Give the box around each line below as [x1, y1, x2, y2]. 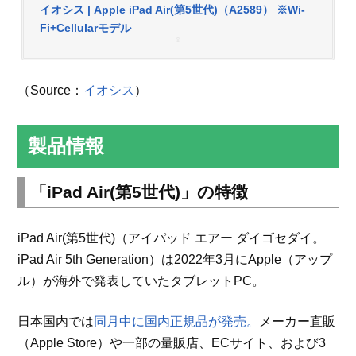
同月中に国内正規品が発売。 [94, 315, 260, 329]
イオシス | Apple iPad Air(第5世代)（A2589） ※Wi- [40, 3, 306, 17]
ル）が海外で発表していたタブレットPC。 [17, 274, 265, 288]
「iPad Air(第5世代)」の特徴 [30, 183, 249, 202]
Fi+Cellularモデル [40, 21, 132, 35]
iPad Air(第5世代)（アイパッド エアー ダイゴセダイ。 [17, 231, 326, 246]
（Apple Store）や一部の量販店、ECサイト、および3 [17, 336, 327, 350]
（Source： [17, 83, 84, 98]
